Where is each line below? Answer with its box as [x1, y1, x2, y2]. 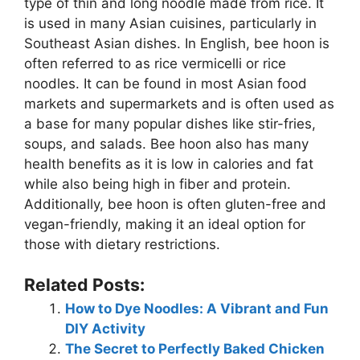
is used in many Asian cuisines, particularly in [24, 14, 317, 31]
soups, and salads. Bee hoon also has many [24, 135, 309, 152]
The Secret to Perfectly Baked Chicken [65, 341, 325, 358]
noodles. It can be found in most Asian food [24, 75, 307, 92]
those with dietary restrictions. [24, 235, 220, 252]
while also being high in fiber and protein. [24, 175, 291, 192]
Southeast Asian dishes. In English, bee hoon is [24, 35, 329, 51]
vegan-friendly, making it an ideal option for [24, 215, 305, 232]
